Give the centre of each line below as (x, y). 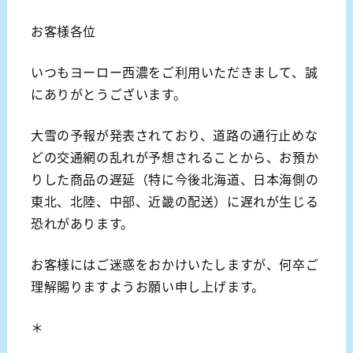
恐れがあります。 (82, 223)
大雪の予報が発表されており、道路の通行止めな (174, 134)
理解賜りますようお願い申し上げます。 (147, 286)
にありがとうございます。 (108, 93)
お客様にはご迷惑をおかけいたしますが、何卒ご (175, 264)
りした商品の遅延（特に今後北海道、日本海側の (175, 178)
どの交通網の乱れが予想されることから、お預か (175, 156)
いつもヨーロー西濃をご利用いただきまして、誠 (174, 71)
